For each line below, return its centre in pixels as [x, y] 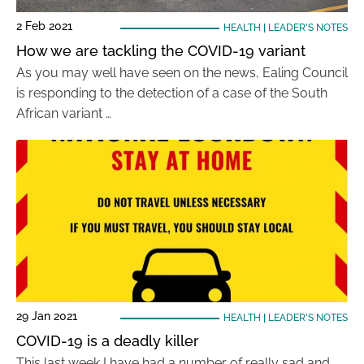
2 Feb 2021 [44, 26]
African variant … [64, 113]
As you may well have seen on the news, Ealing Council [182, 73]
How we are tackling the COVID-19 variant [161, 51]
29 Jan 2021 [47, 316]
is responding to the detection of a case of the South [172, 93]
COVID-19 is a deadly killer [108, 341]
